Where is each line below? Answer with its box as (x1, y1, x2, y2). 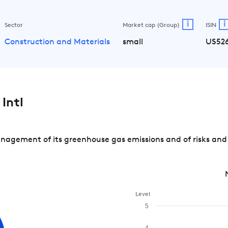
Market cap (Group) (122, 22, 180, 28)
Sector (4, 22, 23, 28)
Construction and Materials (4, 38, 110, 46)
